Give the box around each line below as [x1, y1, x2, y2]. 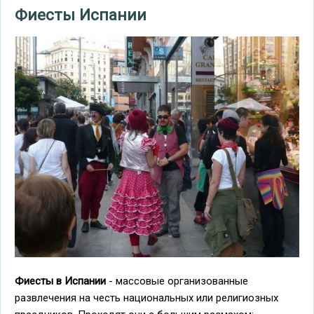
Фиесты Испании [15, 6, 146, 25]
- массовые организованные [106, 274, 248, 287]
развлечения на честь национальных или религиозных [15, 291, 278, 304]
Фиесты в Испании [15, 274, 106, 287]
